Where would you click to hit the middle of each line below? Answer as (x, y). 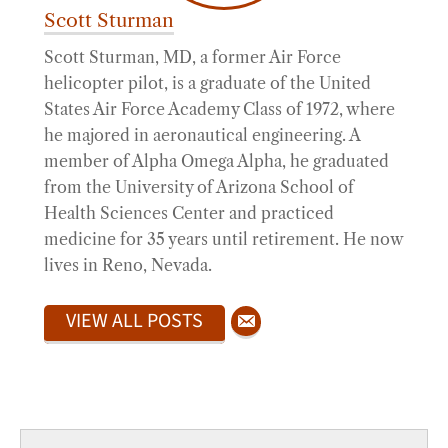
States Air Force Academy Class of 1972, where (219, 109)
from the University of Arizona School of (199, 187)
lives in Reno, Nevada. (128, 265)
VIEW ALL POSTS (134, 320)
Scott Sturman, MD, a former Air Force (192, 57)
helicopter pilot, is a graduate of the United (207, 83)
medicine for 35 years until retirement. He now (223, 239)
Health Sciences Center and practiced (189, 213)
